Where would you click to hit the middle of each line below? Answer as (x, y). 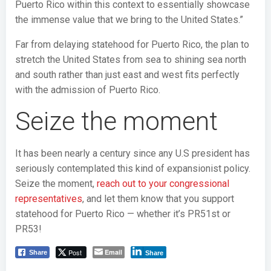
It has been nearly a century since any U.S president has (132, 153)
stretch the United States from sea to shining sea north (131, 59)
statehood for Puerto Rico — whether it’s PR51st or (123, 214)
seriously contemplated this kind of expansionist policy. (133, 168)
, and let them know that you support (158, 198)
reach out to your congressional (163, 183)
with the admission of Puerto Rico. (88, 90)
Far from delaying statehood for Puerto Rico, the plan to (132, 44)
